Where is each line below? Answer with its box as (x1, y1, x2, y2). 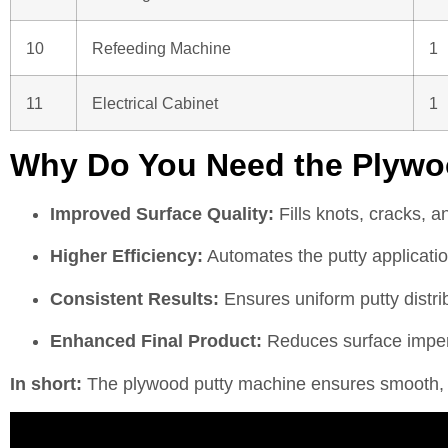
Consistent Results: (50, 288, 219, 309)
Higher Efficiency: (50, 246, 203, 267)
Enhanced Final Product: (50, 331, 262, 352)
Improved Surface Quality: (50, 204, 274, 225)
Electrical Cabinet (92, 94, 218, 113)
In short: (10, 373, 82, 394)
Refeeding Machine (92, 39, 231, 58)
